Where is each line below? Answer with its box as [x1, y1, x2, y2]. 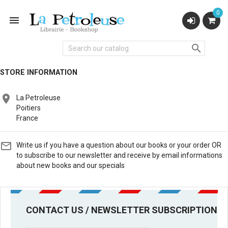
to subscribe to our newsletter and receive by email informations [16, 151, 222, 159]
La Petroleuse [16, 94, 61, 102]
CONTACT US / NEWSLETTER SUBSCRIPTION [26, 205, 217, 215]
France [16, 114, 38, 122]
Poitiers [16, 104, 41, 112]
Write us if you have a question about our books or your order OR [16, 141, 221, 149]
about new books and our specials [16, 161, 125, 169]
